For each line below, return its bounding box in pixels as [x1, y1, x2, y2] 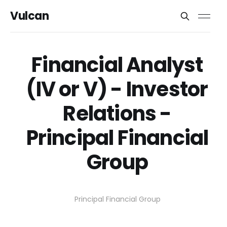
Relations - [63, 99, 172, 128]
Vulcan [10, 8, 49, 24]
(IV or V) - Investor [26, 75, 208, 103]
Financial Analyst [31, 51, 203, 79]
